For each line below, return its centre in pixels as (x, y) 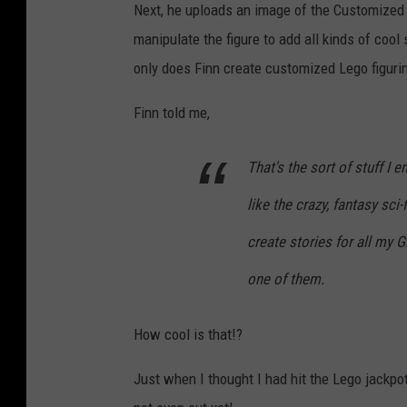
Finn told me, (172, 112)
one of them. (286, 278)
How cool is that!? (188, 334)
